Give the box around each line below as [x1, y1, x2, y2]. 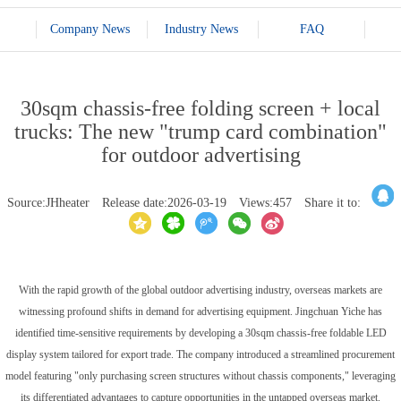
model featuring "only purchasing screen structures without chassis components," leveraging [5, 370, 396, 382]
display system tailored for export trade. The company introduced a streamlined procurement [6, 348, 395, 361]
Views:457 [239, 196, 292, 209]
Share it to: [301, 196, 361, 209]
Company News [50, 22, 130, 36]
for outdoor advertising [100, 143, 301, 166]
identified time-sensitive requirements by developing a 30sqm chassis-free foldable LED [14, 327, 387, 339]
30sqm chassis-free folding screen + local [21, 97, 380, 120]
